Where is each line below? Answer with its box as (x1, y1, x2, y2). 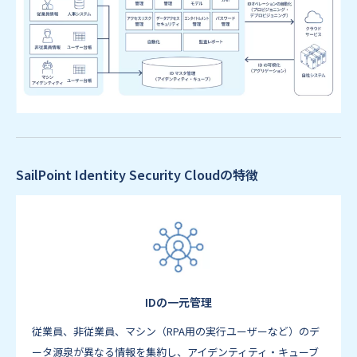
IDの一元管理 (145, 293, 212, 310)
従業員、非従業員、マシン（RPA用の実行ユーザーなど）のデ (32, 323, 320, 339)
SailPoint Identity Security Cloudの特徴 (16, 164, 258, 184)
